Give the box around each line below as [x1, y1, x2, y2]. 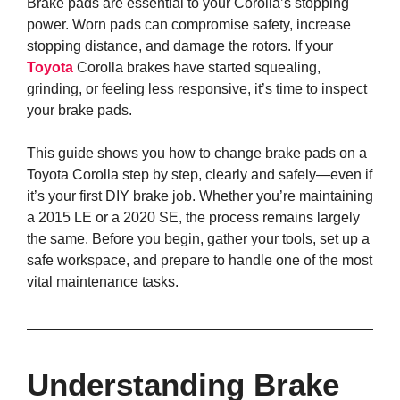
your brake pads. [27, 103, 132, 119]
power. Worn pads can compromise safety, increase [27, 17, 351, 33]
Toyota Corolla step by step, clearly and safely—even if [27, 167, 372, 183]
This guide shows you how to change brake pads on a [27, 146, 367, 162]
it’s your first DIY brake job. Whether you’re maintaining [27, 188, 373, 204]
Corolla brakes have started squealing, [73, 60, 321, 76]
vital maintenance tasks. [27, 274, 179, 290]
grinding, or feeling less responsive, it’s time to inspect [27, 81, 367, 97]
